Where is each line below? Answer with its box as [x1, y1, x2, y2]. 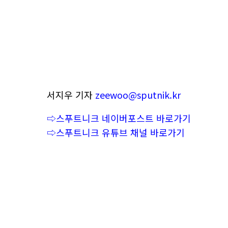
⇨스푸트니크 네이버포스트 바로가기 [47, 111, 191, 125]
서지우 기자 [47, 88, 95, 101]
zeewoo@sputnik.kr [95, 88, 181, 101]
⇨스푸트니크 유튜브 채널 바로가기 [47, 126, 185, 139]
